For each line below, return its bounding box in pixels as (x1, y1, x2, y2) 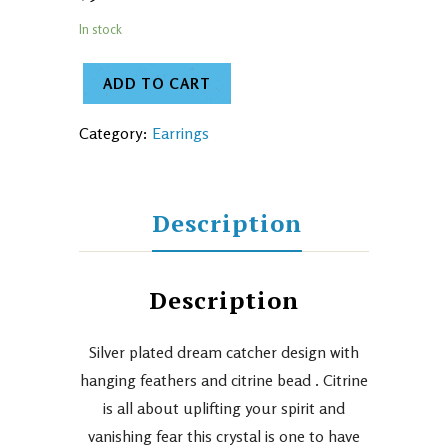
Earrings (152, 123, 209, 143)
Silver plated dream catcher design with (89, 342, 359, 362)
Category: (79, 123, 152, 143)
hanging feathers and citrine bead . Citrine (80, 370, 368, 390)
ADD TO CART (103, 74, 211, 93)
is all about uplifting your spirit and (103, 398, 345, 418)
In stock (79, 21, 122, 37)
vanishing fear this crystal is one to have (88, 426, 360, 446)
